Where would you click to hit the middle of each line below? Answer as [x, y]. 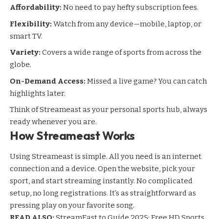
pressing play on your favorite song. [72, 206]
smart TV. [26, 36]
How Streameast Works [72, 136]
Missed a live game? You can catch [146, 81]
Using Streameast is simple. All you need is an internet [106, 157]
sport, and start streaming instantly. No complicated [101, 181]
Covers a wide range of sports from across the [121, 53]
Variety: [25, 53]
